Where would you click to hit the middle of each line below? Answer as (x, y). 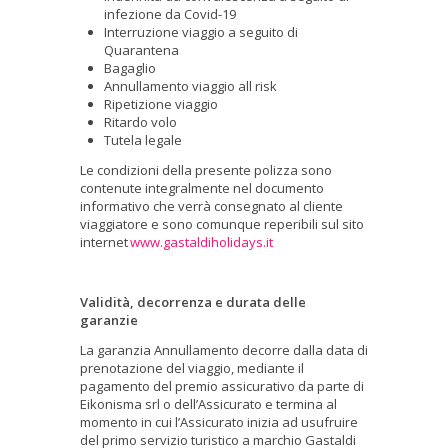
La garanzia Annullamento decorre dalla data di (224, 349)
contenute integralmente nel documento (202, 187)
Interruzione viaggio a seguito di (201, 31)
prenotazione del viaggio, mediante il (192, 367)
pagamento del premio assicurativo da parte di (222, 385)
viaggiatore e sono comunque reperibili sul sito (222, 223)
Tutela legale (144, 139)
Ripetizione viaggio (162, 103)
